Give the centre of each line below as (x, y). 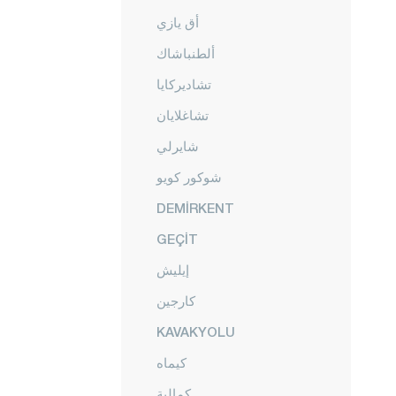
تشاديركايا (184, 84)
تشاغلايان (183, 115)
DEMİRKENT (195, 208)
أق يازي (178, 22)
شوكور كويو (189, 177)
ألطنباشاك (186, 53)
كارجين (176, 301)
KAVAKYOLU (196, 331)
